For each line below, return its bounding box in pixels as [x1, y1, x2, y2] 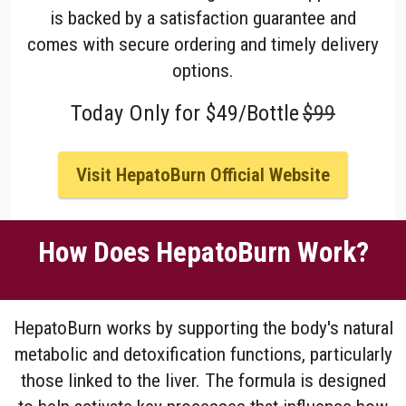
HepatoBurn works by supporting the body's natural [13, 316, 393, 340]
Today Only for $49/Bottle [71, 99, 299, 126]
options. [172, 58, 234, 82]
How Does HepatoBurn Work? [37, 236, 369, 270]
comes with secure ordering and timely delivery [27, 32, 379, 55]
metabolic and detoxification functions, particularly [14, 343, 392, 366]
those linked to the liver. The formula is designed [20, 369, 386, 392]
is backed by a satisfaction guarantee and [50, 5, 356, 29]
